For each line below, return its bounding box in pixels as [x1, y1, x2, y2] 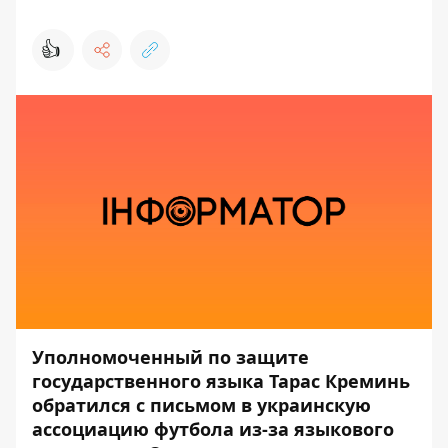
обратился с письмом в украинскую [32, 393, 371, 417]
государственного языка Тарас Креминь [32, 369, 410, 393]
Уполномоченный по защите [32, 345, 309, 369]
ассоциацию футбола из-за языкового [32, 417, 394, 441]
